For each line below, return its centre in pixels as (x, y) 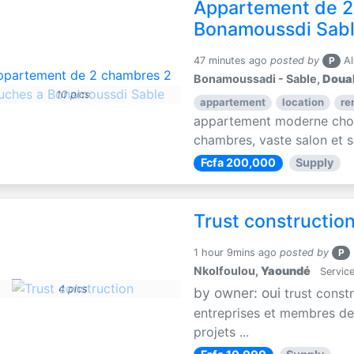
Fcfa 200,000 (238, 163)
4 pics (73, 288)
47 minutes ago (231, 61)
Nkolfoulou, (228, 271)
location (303, 102)
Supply (315, 163)
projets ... (222, 332)
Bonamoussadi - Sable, (258, 79)
